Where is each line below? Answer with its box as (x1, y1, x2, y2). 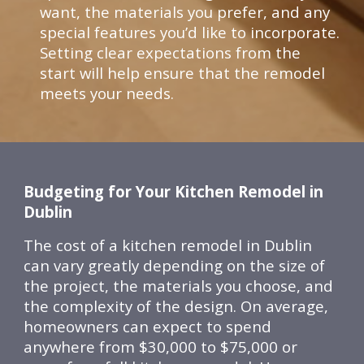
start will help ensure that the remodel (40, 63, 326, 83)
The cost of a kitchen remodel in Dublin (24, 235, 313, 255)
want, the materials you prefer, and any (40, 2, 331, 22)
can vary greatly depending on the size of (24, 255, 326, 275)
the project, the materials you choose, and (24, 275, 334, 296)
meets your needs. (40, 83, 175, 103)
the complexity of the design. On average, (24, 296, 329, 316)
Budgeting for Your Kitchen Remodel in (24, 181, 324, 201)
